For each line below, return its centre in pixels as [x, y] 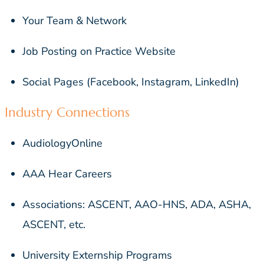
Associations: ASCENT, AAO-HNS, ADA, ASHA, [137, 205]
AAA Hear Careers [67, 174]
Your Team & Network [75, 21]
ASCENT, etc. [54, 225]
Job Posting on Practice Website [99, 52]
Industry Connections [67, 113]
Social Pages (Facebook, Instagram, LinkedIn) [131, 82]
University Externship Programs [97, 255]
